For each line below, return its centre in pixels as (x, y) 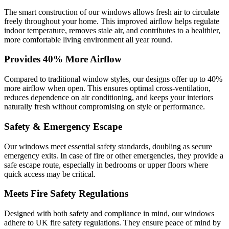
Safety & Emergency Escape (63, 126)
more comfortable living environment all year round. (88, 39)
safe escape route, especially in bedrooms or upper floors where (106, 165)
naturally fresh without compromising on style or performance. (105, 107)
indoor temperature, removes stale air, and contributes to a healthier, (112, 30)
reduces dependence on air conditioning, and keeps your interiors (109, 98)
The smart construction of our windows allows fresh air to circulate (112, 12)
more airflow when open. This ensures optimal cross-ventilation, (107, 88)
